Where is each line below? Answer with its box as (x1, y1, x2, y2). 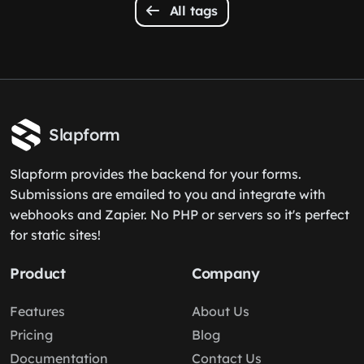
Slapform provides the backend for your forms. (10, 166, 301, 182)
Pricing (10, 327, 53, 343)
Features (10, 303, 65, 319)
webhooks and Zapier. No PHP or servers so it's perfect (10, 206, 349, 223)
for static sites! (10, 227, 101, 243)
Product (10, 264, 66, 283)
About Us (192, 303, 249, 319)
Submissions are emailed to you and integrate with (10, 186, 326, 202)
